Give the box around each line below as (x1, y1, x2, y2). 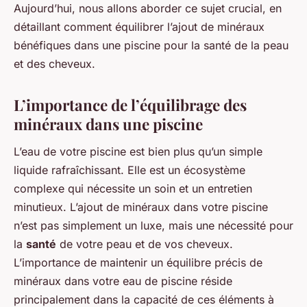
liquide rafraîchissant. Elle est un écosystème (14, 162, 245, 177)
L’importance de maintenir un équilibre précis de (14, 255, 262, 269)
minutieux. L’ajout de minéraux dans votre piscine (14, 199, 268, 214)
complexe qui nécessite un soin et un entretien (14, 181, 252, 195)
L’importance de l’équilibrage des (14, 94, 247, 115)
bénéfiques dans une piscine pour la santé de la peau (14, 38, 288, 52)
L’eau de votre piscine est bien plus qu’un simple (14, 144, 262, 158)
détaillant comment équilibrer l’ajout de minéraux (14, 19, 265, 34)
